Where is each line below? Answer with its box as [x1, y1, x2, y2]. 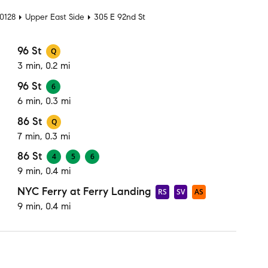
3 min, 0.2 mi [17, 60, 70, 72]
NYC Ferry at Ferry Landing [17, 184, 151, 198]
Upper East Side [25, 12, 84, 22]
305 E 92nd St [94, 12, 145, 22]
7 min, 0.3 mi [17, 130, 70, 142]
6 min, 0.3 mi [17, 95, 71, 106]
